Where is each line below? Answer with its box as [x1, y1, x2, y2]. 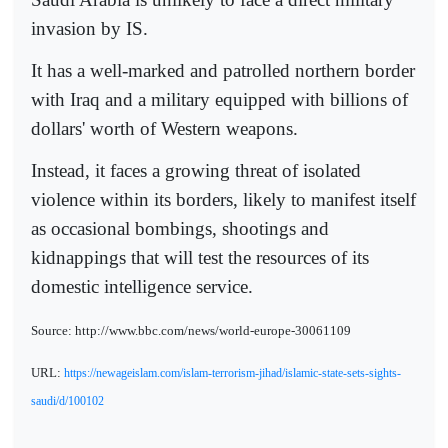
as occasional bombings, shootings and [31, 218, 329, 240]
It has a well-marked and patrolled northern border [31, 59, 415, 81]
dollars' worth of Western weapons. [31, 117, 298, 139]
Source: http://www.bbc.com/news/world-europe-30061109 [31, 323, 351, 339]
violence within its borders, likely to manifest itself [31, 189, 416, 211]
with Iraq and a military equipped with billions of [31, 88, 408, 110]
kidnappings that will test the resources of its [31, 247, 369, 269]
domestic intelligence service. [31, 276, 253, 298]
